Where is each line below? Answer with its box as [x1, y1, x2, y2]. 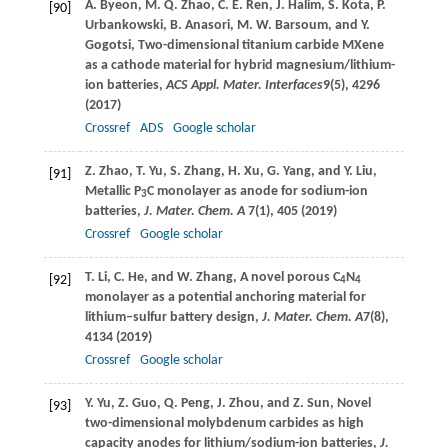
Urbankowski [84, 17, 163, 33]
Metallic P [84, 183, 141, 199]
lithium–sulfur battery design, [84, 309, 262, 325]
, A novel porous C [232, 269, 340, 285]
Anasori [184, 17, 230, 33]
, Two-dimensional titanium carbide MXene [130, 37, 384, 53]
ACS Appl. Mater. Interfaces [162, 77, 323, 93]
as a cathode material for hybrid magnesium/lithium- [84, 57, 395, 73]
